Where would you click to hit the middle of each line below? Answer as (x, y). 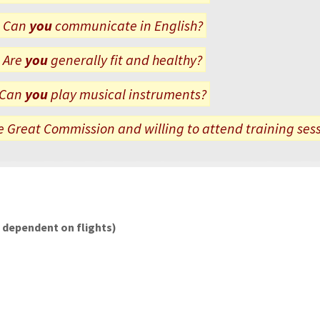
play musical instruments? (127, 94)
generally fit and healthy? (125, 59)
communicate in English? (129, 25)
